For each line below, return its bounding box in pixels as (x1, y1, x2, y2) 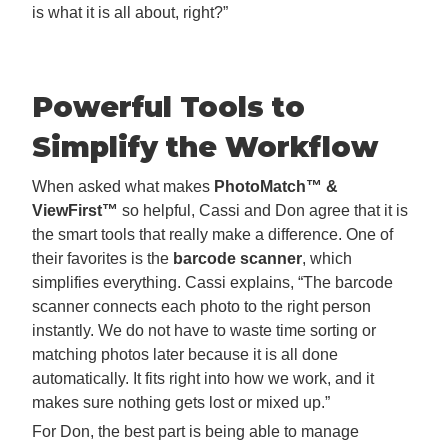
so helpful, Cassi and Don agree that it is (118, 202, 408, 220)
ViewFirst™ (32, 202, 118, 220)
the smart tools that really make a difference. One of (32, 226, 393, 244)
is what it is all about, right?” (32, 3, 228, 21)
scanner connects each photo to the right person (32, 298, 371, 316)
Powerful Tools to (32, 89, 306, 124)
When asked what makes (32, 178, 214, 196)
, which (302, 250, 352, 268)
